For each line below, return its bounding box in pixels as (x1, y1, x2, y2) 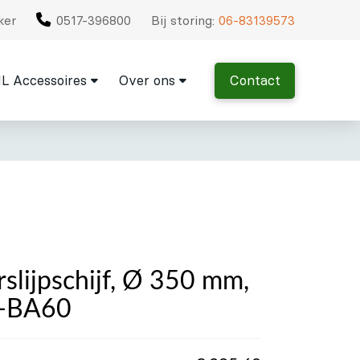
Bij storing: (151, 12, 219, 28)
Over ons (118, 72, 175, 88)
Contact (229, 72, 280, 88)
